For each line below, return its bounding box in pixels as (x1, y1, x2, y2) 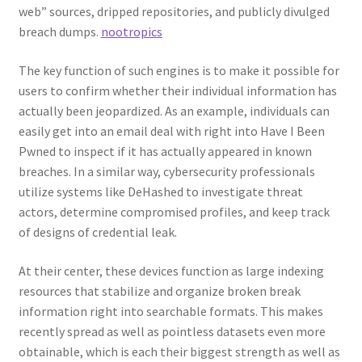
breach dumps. (18, 23, 101, 40)
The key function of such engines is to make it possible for (18, 62, 339, 78)
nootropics (100, 23, 162, 40)
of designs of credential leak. (18, 224, 177, 240)
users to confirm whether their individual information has (18, 82, 337, 99)
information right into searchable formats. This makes (18, 302, 323, 319)
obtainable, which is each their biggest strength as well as (18, 343, 340, 360)
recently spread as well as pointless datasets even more (18, 322, 326, 339)
